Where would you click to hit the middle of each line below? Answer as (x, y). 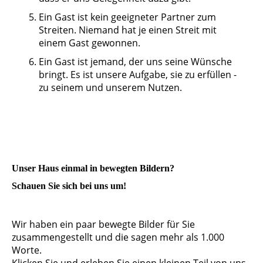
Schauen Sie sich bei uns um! (69, 186)
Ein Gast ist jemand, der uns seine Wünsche (135, 62)
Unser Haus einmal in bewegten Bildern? (93, 168)
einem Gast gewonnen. (90, 43)
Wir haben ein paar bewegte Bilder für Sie (103, 224)
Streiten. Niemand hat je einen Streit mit (128, 30)
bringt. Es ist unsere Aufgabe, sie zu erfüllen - (138, 75)
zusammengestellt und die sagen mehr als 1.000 (118, 237)
